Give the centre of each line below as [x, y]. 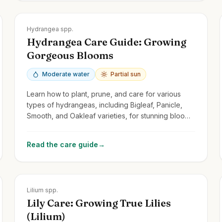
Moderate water [66, 74]
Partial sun [126, 74]
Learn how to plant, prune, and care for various [104, 94]
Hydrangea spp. [50, 29]
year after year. [52, 126]
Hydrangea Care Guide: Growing [107, 42]
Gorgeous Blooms [70, 55]
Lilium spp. [43, 190]
